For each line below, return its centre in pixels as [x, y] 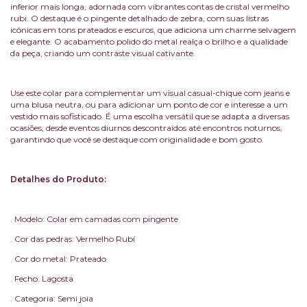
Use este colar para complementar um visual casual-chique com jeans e [150, 93]
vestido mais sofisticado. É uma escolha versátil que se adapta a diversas [150, 116]
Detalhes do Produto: [58, 180]
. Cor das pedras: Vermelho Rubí [73, 239]
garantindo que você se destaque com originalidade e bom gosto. [137, 140]
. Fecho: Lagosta [42, 279]
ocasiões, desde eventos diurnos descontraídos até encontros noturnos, [146, 128]
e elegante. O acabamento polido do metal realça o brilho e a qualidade [149, 42]
